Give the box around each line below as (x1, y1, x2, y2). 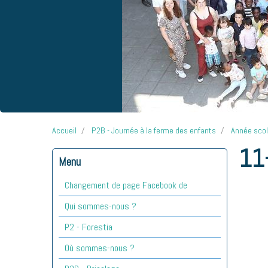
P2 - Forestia (65, 220, 112, 233)
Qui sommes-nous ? (65, 199, 136, 212)
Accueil (52, 124, 77, 136)
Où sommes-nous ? (65, 241, 135, 254)
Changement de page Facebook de (65, 178, 187, 191)
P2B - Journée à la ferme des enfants (92, 124, 216, 136)
